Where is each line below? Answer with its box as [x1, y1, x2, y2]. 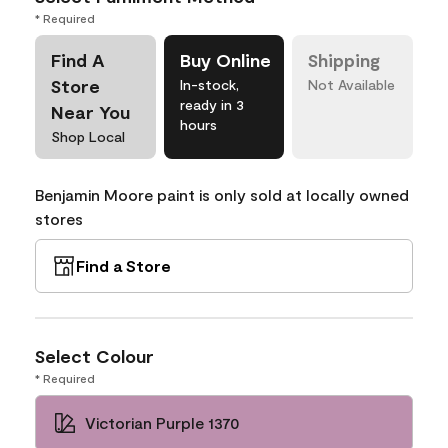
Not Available [308, 76, 396, 93]
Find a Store [76, 256, 171, 275]
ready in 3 [179, 96, 244, 113]
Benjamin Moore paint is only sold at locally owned [35, 185, 409, 204]
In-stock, [179, 76, 239, 93]
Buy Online [179, 49, 271, 71]
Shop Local [51, 128, 125, 145]
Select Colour [35, 345, 154, 367]
